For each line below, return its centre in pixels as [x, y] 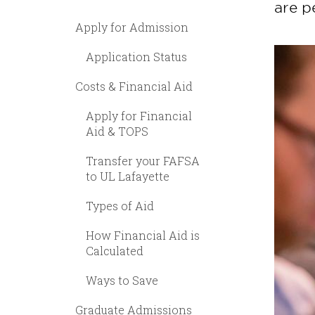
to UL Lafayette [128, 176]
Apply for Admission [132, 27]
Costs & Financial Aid [134, 86]
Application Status [136, 57]
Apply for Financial [139, 116]
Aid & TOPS [117, 131]
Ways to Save [122, 280]
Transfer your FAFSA [143, 161]
